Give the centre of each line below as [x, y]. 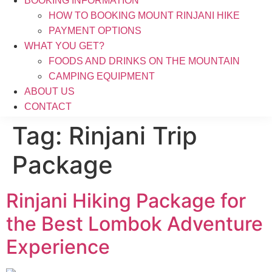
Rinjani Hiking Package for [126, 201]
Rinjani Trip [133, 136]
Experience [58, 247]
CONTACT [48, 107]
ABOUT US [49, 91]
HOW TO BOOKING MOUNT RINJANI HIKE [144, 15]
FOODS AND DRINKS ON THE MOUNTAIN [144, 61]
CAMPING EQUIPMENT [102, 76]
